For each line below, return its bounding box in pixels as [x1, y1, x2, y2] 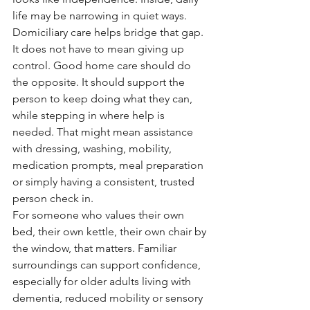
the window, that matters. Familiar [12, 241, 179, 255]
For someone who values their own [12, 208, 187, 221]
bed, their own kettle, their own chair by [12, 225, 209, 238]
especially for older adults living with [12, 275, 194, 288]
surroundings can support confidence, [12, 258, 203, 271]
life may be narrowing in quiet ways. [12, 9, 187, 22]
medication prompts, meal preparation [12, 158, 206, 172]
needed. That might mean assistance [12, 125, 196, 138]
